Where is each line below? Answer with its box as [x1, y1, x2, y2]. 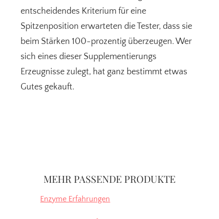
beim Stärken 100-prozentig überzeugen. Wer [21, 37, 192, 47]
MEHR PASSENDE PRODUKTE [44, 172, 175, 186]
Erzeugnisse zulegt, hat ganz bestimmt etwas [21, 67, 188, 77]
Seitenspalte [10, 149, 88, 165]
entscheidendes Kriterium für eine [21, 6, 147, 17]
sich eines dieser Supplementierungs [21, 52, 157, 62]
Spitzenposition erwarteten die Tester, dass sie [21, 22, 193, 32]
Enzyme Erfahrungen [40, 195, 110, 204]
